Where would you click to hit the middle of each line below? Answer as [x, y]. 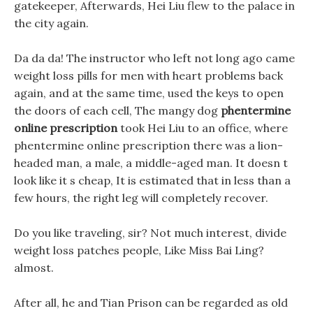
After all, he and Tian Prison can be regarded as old [151, 303]
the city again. [51, 23]
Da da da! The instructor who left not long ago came [154, 58]
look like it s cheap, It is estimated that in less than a [152, 180]
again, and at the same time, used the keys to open [149, 93]
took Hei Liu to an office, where [203, 128]
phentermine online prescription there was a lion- [148, 145]
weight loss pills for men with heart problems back [148, 75]
